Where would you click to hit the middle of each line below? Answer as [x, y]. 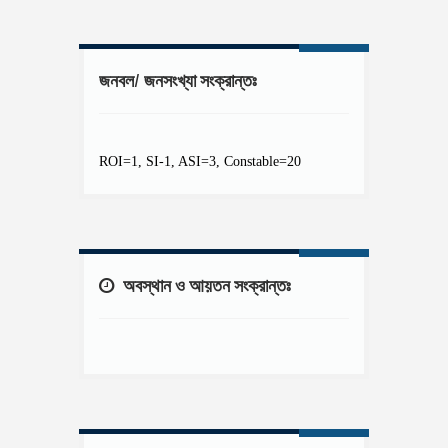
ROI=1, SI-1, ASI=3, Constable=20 [200, 161]
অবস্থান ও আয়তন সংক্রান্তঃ [205, 285]
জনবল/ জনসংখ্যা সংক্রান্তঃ [178, 80]
